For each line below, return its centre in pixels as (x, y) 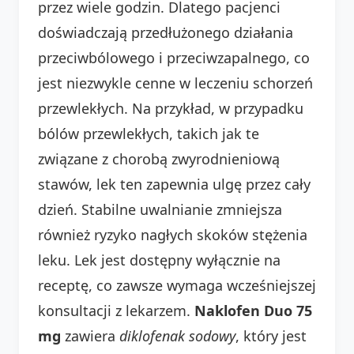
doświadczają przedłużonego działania (166, 32)
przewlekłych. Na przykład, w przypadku (171, 108)
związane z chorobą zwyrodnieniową (159, 158)
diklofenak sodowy (177, 335)
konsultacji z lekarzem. (116, 310)
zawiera (90, 335)
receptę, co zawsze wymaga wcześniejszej (177, 285)
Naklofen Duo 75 (253, 310)
